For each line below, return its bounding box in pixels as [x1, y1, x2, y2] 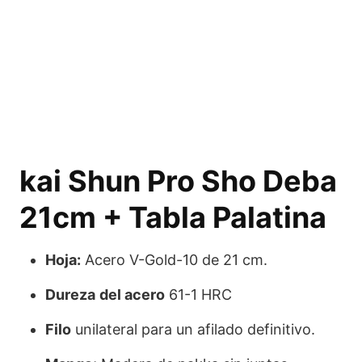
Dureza [45, 286, 95, 303]
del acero [99, 286, 165, 303]
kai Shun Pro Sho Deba [19, 163, 337, 199]
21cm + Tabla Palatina [19, 200, 326, 235]
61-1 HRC [165, 286, 232, 303]
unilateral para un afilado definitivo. [71, 321, 315, 338]
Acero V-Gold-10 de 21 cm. [81, 251, 267, 268]
